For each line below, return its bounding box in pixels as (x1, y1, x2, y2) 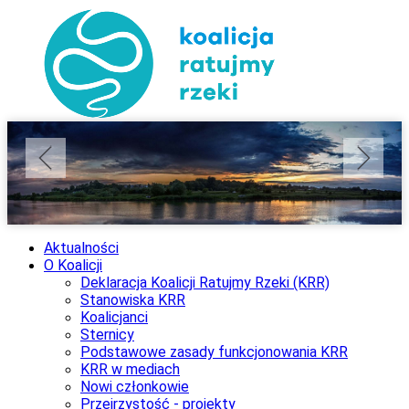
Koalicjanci (80, 308, 148, 326)
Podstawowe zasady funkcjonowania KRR (80, 342, 348, 361)
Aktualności (44, 238, 119, 257)
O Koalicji (44, 256, 102, 274)
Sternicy (80, 325, 134, 343)
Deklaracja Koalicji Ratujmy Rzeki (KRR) (80, 273, 330, 291)
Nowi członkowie (80, 377, 189, 395)
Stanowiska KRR (80, 290, 185, 309)
